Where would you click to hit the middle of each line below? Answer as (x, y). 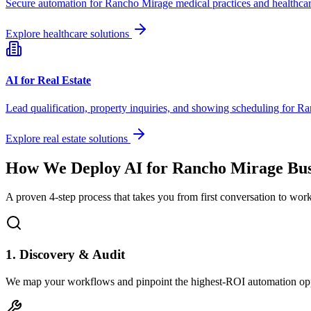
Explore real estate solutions (68, 138)
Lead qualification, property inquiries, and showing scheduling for (151, 108)
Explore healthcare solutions (69, 34)
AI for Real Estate (48, 81)
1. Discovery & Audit (65, 255)
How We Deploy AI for (89, 168)
